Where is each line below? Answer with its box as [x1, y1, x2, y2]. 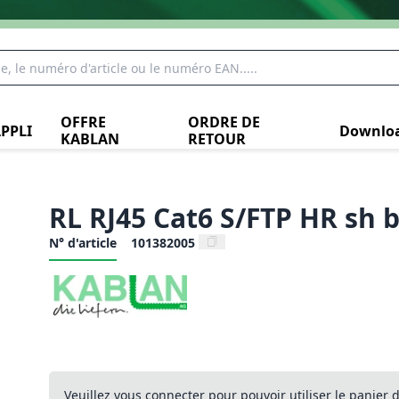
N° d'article [48, 234, 117, 251]
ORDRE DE [187, 112, 260, 132]
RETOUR [187, 129, 246, 149]
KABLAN [60, 129, 119, 149]
